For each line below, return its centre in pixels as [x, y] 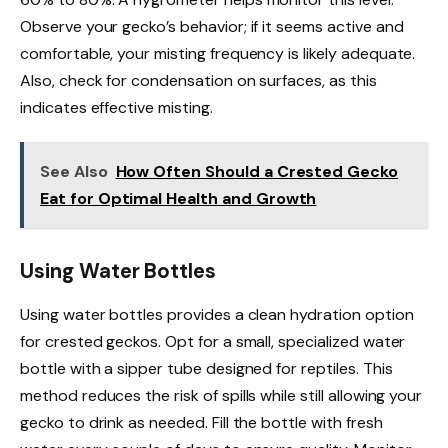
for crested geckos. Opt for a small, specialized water [213, 341]
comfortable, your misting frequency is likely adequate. [218, 53]
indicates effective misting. [116, 107]
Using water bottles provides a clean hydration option [217, 314]
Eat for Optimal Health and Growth [178, 198]
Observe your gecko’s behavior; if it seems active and [212, 26]
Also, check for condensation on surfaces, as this [198, 80]
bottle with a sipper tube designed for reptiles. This [206, 368]
